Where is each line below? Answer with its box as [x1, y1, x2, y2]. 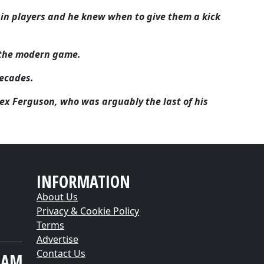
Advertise [37, 233, 78, 246]
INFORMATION [37, 170, 130, 193]
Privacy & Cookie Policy [37, 204, 139, 217]
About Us [37, 190, 78, 203]
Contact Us [37, 247, 85, 260]
